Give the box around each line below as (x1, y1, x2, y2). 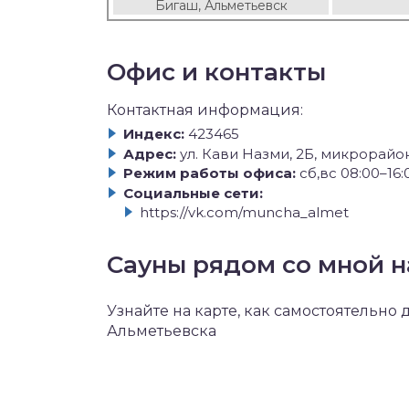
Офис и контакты (107, 58, 326, 87)
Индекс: (123, 125, 184, 142)
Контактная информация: (107, 101, 303, 119)
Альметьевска (107, 322, 216, 340)
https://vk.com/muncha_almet (140, 204, 349, 221)
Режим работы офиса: (123, 164, 296, 182)
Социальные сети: (123, 184, 263, 202)
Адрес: (123, 144, 176, 163)
